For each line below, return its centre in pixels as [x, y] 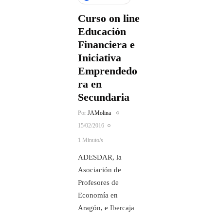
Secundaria [104, 97]
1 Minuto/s [91, 140]
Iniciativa [100, 58]
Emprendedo [108, 71]
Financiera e [106, 45]
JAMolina [99, 113]
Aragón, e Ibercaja [106, 208]
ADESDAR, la [100, 157]
